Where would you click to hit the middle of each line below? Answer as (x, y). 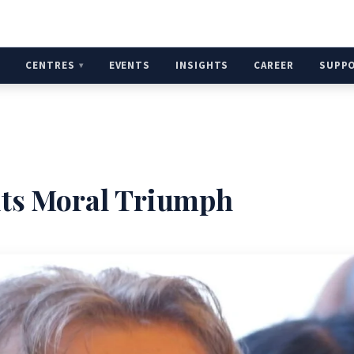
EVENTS (130, 65)
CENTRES (50, 65)
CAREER (274, 65)
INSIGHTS (202, 65)
